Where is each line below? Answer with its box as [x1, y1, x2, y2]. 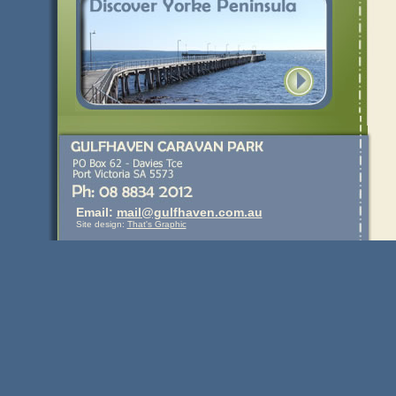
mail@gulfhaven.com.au [116, 204, 263, 219]
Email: [75, 204, 117, 219]
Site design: [75, 218, 127, 229]
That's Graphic [126, 218, 187, 229]
